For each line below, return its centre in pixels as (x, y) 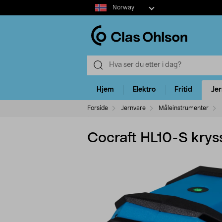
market (98, 14)
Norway (123, 7)
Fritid (183, 90)
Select (97, 4)
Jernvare (133, 108)
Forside (98, 108)
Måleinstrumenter (184, 108)
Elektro (144, 90)
